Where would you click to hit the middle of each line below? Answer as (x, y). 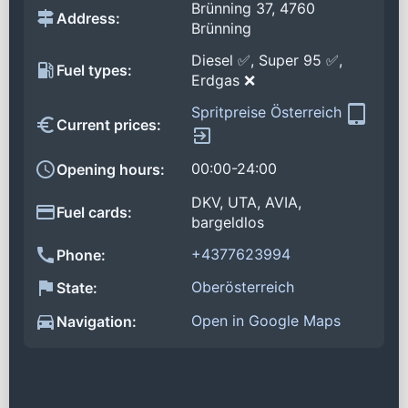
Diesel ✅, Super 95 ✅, (267, 61)
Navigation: (97, 322)
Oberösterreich (243, 287)
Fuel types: (94, 71)
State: (77, 288)
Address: (88, 19)
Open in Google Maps (266, 321)
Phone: (81, 255)
